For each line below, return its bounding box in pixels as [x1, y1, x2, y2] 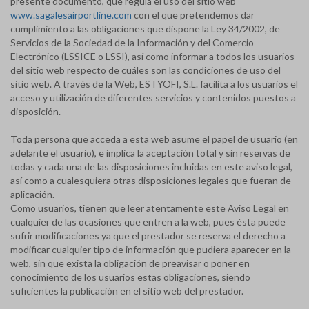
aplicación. [10, 188, 54, 200]
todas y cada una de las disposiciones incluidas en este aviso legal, [10, 161, 292, 172]
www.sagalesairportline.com [10, 9, 132, 21]
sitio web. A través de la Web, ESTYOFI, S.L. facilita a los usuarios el [10, 78, 298, 90]
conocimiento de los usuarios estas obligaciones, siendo [10, 271, 250, 283]
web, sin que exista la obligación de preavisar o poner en [10, 257, 250, 269]
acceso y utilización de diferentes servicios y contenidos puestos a [10, 92, 296, 103]
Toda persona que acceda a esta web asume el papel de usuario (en [10, 133, 298, 145]
